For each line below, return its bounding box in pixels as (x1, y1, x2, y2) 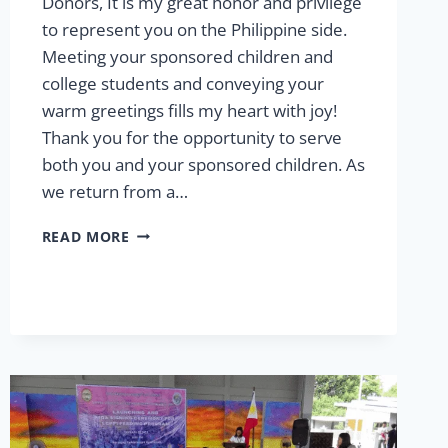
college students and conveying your (41, 71, 324, 95)
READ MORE (41, 226, 130, 246)
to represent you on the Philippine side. (41, 17, 347, 41)
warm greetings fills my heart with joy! (41, 98, 337, 122)
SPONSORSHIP (128, 368, 237, 388)
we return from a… (41, 179, 188, 203)
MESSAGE (128, 263, 199, 283)
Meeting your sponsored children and (41, 44, 333, 68)
